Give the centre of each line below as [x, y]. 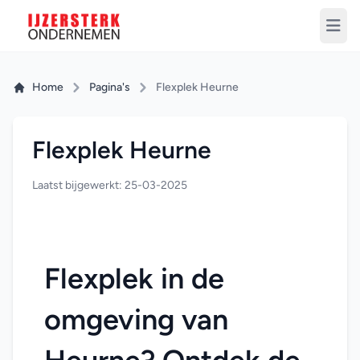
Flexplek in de [134, 278]
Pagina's [110, 87]
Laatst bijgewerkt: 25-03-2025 [110, 185]
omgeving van [136, 319]
